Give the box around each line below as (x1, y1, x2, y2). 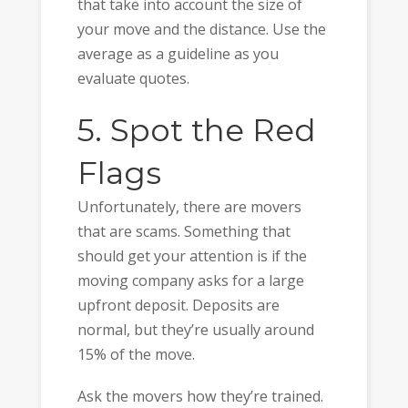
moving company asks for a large (76, 270, 304, 291)
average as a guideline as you (76, 44, 279, 65)
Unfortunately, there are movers (76, 196, 301, 217)
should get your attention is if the (76, 245, 307, 266)
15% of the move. (76, 343, 195, 364)
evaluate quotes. (76, 68, 189, 89)
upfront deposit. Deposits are (76, 294, 280, 315)
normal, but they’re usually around (76, 319, 314, 340)
